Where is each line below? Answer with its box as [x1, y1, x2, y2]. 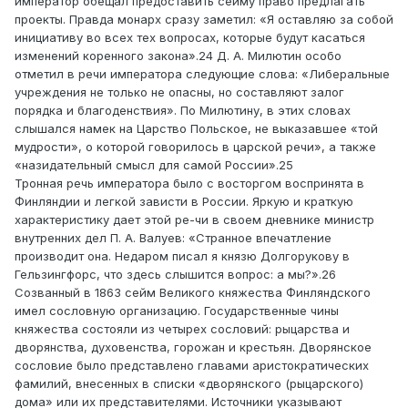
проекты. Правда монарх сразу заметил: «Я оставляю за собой [15, 12, 393, 27]
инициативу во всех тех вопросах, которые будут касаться [15, 30, 365, 46]
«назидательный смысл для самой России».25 [15, 158, 293, 173]
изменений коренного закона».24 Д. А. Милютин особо [15, 48, 342, 64]
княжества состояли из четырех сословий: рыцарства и [15, 321, 350, 337]
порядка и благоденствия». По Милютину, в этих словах [15, 103, 351, 118]
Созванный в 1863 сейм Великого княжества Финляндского [15, 285, 371, 301]
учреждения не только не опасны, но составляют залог [15, 85, 344, 100]
